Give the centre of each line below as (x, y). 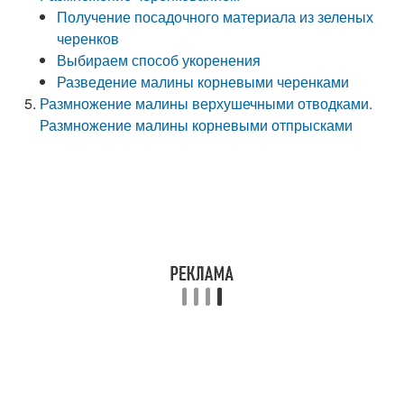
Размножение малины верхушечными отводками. (207, 103)
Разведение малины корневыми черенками (203, 82)
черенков (88, 38)
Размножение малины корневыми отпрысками (197, 125)
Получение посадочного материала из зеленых (216, 17)
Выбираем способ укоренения (159, 60)
